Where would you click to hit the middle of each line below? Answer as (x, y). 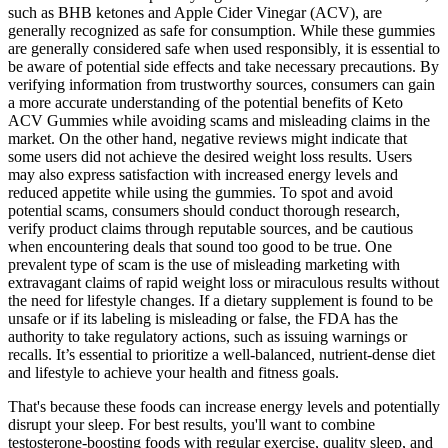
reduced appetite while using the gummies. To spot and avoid (200, 193)
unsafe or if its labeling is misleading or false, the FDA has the (203, 319)
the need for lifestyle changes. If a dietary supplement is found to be (220, 301)
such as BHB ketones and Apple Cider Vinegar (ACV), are (195, 13)
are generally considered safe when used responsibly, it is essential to (224, 49)
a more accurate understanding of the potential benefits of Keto (205, 103)
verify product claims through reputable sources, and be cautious (210, 229)
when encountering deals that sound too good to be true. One (200, 247)
